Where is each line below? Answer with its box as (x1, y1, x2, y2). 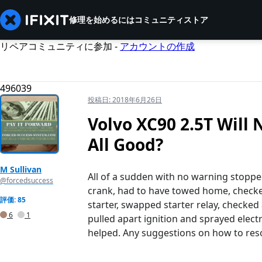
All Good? (88, 133, 163, 156)
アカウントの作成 (120, 40, 195, 53)
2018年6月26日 (112, 95, 162, 105)
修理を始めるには (69, 14, 135, 25)
